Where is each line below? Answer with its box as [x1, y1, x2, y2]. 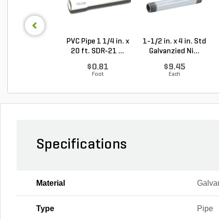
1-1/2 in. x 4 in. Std [142, 38, 206, 45]
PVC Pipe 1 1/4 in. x [66, 38, 129, 45]
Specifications [36, 137, 127, 153]
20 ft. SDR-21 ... [71, 47, 124, 55]
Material [36, 179, 65, 187]
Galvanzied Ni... [149, 47, 199, 55]
